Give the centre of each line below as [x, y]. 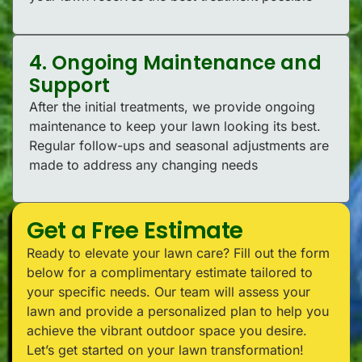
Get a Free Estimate [135, 230]
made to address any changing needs [143, 164]
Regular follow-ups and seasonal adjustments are [179, 145]
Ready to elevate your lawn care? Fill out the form [178, 253]
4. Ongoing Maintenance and [175, 62]
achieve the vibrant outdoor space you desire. [167, 330]
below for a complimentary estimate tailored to [170, 272]
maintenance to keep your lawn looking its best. [175, 126]
